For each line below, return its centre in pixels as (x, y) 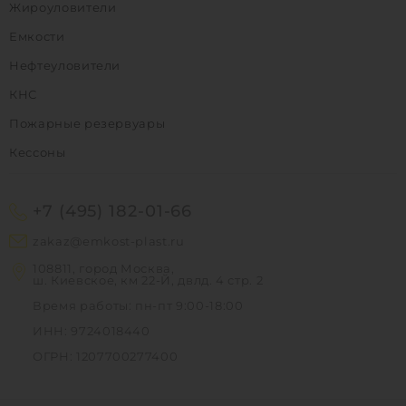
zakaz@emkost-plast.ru (109, 241)
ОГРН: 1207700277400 (106, 356)
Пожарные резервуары (87, 123)
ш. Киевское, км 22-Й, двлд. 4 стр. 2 (148, 280)
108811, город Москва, (104, 268)
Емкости (37, 36)
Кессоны (38, 152)
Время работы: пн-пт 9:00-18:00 (138, 305)
